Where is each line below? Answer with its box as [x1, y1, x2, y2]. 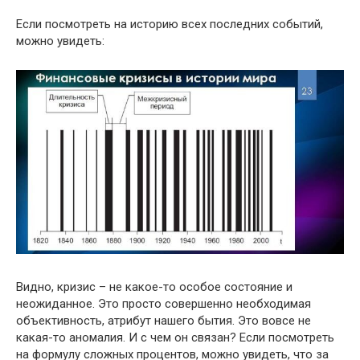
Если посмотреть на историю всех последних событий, [16, 17, 323, 32]
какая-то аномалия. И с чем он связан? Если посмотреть [16, 329, 334, 345]
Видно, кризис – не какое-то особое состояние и [16, 279, 292, 294]
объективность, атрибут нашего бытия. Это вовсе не [16, 313, 311, 328]
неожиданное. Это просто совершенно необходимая [16, 296, 311, 311]
